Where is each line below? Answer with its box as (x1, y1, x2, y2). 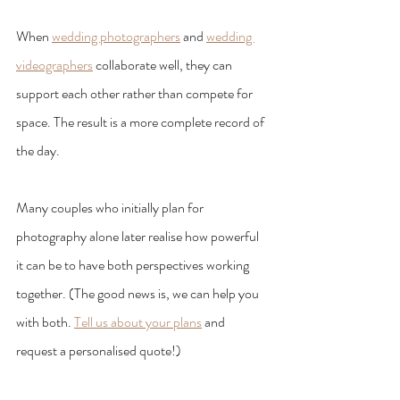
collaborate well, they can (93, 54, 235, 76)
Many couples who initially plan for (16, 197, 206, 219)
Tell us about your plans (74, 312, 202, 333)
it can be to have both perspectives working (16, 254, 252, 276)
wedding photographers (52, 26, 180, 47)
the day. (16, 140, 60, 162)
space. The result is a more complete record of (16, 112, 267, 133)
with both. (16, 312, 74, 333)
